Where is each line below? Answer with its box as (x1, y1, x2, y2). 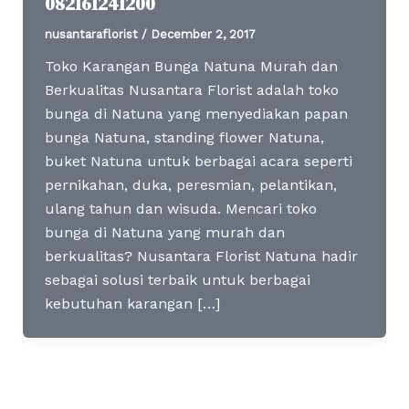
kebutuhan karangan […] (44, 294, 220, 312)
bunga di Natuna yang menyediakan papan (44, 104, 348, 122)
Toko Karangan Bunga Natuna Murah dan (44, 57, 338, 75)
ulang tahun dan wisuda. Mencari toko (44, 199, 317, 217)
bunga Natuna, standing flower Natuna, (44, 128, 324, 146)
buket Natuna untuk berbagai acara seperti (44, 152, 352, 170)
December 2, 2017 (150, 26, 256, 41)
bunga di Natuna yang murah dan (44, 223, 285, 241)
